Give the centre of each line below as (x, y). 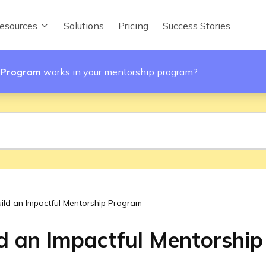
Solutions (84, 25)
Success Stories (197, 25)
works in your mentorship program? (121, 72)
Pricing (133, 25)
